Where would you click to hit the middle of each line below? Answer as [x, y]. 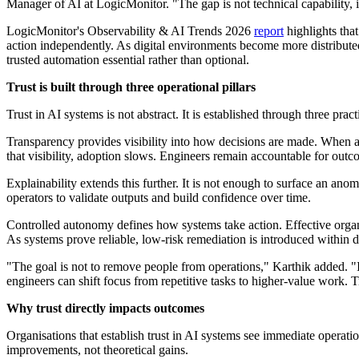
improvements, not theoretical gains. [97, 350]
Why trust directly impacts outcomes [105, 309]
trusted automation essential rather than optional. [128, 60]
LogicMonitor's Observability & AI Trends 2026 [130, 31]
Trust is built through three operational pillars [131, 87]
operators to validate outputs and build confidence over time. [159, 198]
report [269, 31]
